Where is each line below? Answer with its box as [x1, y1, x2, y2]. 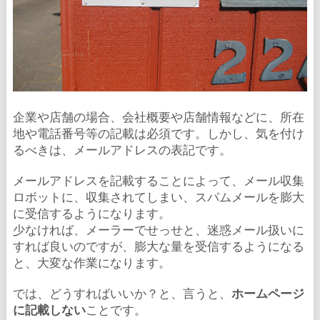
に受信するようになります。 [12, 207, 171, 221]
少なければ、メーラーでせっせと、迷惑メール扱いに [12, 224, 304, 238]
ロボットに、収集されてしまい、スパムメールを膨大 [12, 191, 304, 205]
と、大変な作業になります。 [12, 256, 171, 271]
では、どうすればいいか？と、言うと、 [12, 287, 231, 301]
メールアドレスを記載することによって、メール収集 [12, 174, 304, 189]
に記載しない [12, 304, 86, 318]
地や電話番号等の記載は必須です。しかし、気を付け [12, 127, 304, 141]
